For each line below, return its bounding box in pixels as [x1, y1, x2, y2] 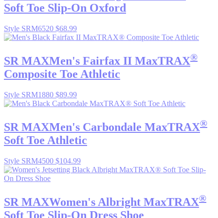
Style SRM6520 [4, 24, 55, 33]
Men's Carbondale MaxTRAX [49, 120, 200, 133]
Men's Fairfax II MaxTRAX [49, 54, 190, 68]
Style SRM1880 [4, 91, 55, 99]
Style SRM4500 [4, 156, 55, 165]
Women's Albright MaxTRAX [49, 195, 199, 208]
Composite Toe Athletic [4, 68, 120, 81]
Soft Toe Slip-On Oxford [4, 1, 126, 15]
